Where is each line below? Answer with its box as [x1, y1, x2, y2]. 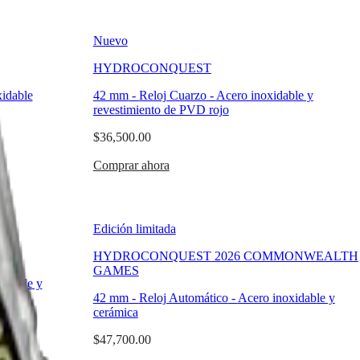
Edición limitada [92, 222, 176, 235]
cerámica [92, 305, 138, 319]
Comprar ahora [92, 158, 170, 172]
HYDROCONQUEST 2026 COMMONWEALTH [92, 249, 358, 263]
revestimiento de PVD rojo [92, 103, 229, 117]
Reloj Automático [138, 291, 228, 305]
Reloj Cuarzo [138, 88, 207, 102]
